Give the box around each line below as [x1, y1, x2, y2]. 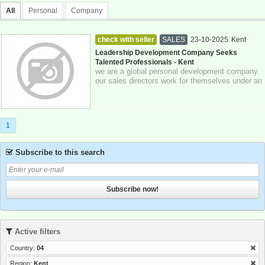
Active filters [12, 227, 60, 237]
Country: [9, 244, 37, 252]
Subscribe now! [106, 185, 159, 194]
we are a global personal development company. [95, 67, 260, 76]
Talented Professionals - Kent [95, 58, 195, 66]
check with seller [98, 35, 155, 44]
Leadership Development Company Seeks [95, 49, 238, 57]
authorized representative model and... [95, 86, 227, 95]
